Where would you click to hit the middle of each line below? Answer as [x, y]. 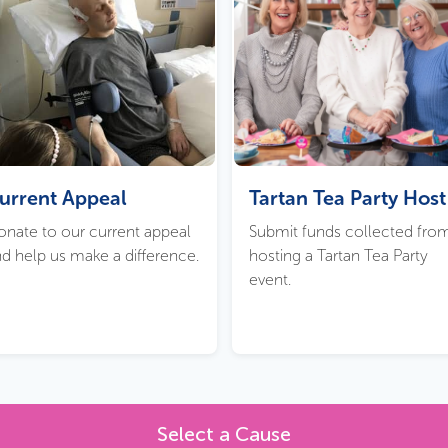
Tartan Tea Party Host [347, 197]
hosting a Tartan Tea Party [338, 255]
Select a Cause [224, 433]
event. [269, 279]
